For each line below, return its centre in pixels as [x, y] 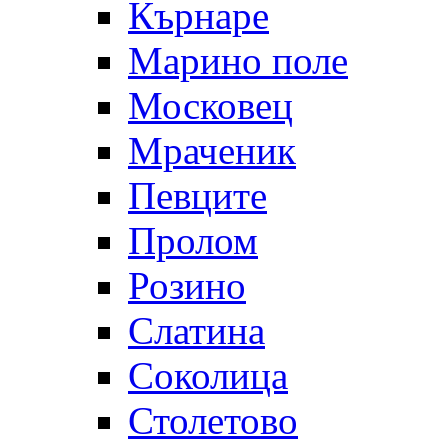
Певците [197, 195]
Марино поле [238, 60]
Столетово [213, 420]
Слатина [196, 330]
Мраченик [212, 150]
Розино [187, 285]
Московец [210, 105]
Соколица [208, 375]
